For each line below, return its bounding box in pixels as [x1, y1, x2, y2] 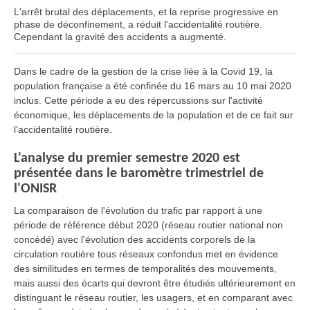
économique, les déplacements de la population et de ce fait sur [14, 109, 293, 120]
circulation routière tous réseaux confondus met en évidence [14, 248, 278, 259]
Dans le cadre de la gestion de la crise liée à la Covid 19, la [14, 66, 273, 77]
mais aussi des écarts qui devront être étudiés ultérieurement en [14, 277, 295, 289]
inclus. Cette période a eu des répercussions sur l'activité [14, 95, 263, 106]
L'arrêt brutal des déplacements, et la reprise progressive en [14, 6, 278, 17]
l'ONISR [14, 182, 57, 196]
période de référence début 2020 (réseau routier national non [14, 219, 283, 230]
